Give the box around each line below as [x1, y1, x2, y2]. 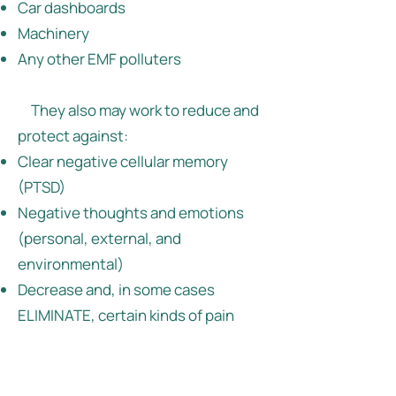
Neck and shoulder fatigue [18, 356, 196, 377]
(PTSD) [18, 177, 65, 198]
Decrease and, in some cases [18, 279, 215, 301]
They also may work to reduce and [18, 100, 259, 121]
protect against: [18, 126, 128, 147]
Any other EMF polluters [18, 49, 181, 70]
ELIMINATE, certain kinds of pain [18, 305, 234, 326]
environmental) [18, 254, 124, 275]
